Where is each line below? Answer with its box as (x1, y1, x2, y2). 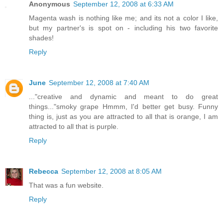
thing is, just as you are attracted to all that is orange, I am (29, 112, 218, 121)
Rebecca (29, 167, 58, 176)
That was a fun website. (29, 181, 104, 190)
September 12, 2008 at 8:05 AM (61, 167, 162, 176)
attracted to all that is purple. (29, 122, 118, 131)
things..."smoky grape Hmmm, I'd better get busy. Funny (29, 103, 218, 111)
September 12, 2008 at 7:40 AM (49, 79, 149, 87)
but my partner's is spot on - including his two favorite (29, 24, 218, 32)
